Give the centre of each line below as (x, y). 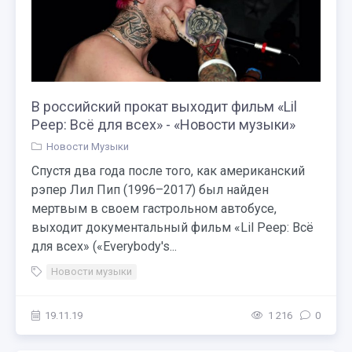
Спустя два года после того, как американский (168, 171)
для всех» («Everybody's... (104, 246)
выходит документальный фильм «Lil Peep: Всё (172, 227)
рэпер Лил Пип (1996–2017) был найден (150, 190)
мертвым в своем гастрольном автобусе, (154, 209)
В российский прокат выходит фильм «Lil (164, 106)
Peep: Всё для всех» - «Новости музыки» (163, 125)
